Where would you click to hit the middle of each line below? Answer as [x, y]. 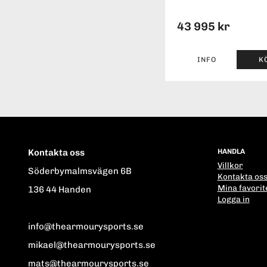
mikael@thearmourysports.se [92, 245]
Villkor [230, 165]
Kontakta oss [56, 152]
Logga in [233, 199]
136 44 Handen [60, 189]
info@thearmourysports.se [86, 226]
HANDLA [231, 151]
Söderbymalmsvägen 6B [80, 171]
